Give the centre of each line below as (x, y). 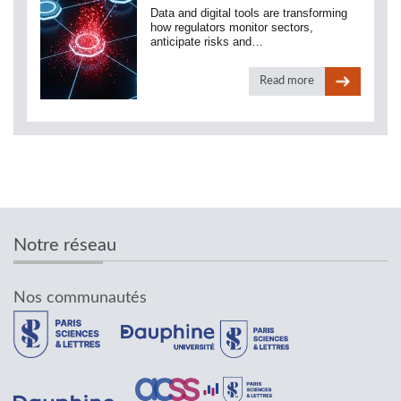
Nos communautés (80, 299)
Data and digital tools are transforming (249, 13)
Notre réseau (65, 246)
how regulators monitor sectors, (232, 28)
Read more (287, 81)
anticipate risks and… (207, 42)
